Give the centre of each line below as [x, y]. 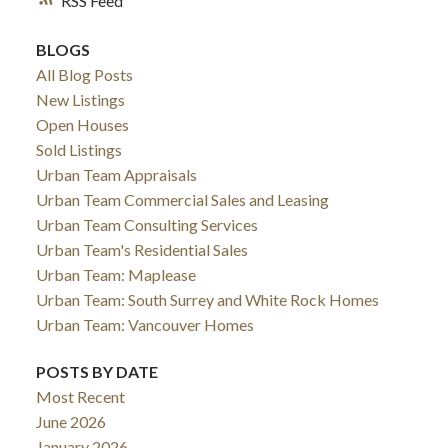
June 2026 [70, 422]
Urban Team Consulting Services [146, 224]
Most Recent [80, 397]
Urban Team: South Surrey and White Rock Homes [207, 299]
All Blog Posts [84, 74]
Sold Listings [78, 149]
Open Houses [82, 124]
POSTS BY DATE [96, 372]
